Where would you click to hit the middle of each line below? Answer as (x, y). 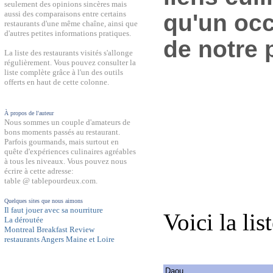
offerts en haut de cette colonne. (57, 82)
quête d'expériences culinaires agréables (70, 151)
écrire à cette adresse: (39, 171)
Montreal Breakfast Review (49, 229)
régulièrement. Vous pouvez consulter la (70, 62)
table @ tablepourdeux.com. (51, 181)
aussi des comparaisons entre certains (65, 14)
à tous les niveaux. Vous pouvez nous (66, 161)
